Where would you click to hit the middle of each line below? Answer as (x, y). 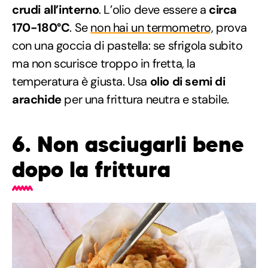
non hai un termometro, (152, 27)
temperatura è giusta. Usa (80, 81)
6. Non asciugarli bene (128, 144)
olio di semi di (186, 81)
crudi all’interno (56, 9)
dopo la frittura (91, 169)
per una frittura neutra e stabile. (145, 99)
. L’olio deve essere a (154, 9)
